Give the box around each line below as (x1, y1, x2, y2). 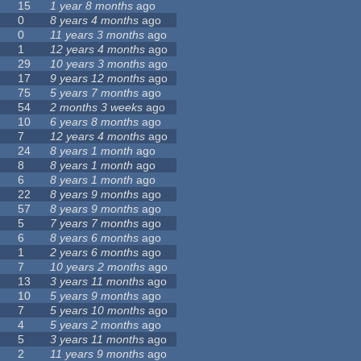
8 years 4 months (50, 14, 139, 27)
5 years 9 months (50, 289, 139, 303)
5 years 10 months (50, 304, 146, 317)
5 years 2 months (50, 318, 139, 332)
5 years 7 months (50, 86, 139, 100)
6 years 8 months (50, 115, 139, 129)
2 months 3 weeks (50, 101, 143, 114)
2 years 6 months (50, 246, 139, 259)
